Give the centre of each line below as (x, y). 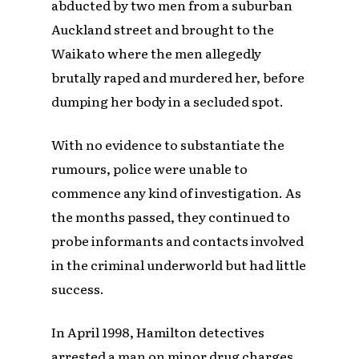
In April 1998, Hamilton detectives (158, 331)
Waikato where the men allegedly (157, 52)
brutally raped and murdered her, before (178, 77)
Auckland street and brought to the (163, 28)
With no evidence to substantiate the (168, 144)
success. (78, 288)
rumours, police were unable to (150, 168)
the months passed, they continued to (171, 216)
